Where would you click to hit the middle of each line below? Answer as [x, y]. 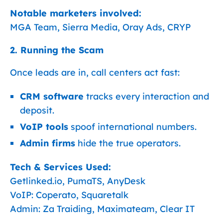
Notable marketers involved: [76, 13]
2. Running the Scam [57, 50]
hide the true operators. [128, 143]
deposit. [37, 110]
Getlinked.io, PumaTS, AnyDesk [78, 181]
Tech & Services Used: [60, 167]
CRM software [52, 96]
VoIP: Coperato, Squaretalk [69, 195]
